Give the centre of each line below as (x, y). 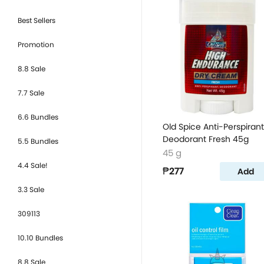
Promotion (36, 44)
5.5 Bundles (38, 141)
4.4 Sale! (33, 165)
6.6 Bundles (38, 117)
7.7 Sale (31, 93)
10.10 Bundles (40, 238)
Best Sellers (37, 20)
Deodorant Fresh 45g (206, 139)
